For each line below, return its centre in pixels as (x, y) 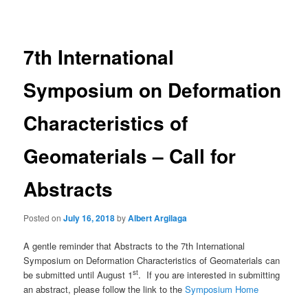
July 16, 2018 (89, 218)
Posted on (44, 217)
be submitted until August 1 (78, 275)
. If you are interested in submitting (209, 275)
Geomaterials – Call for (130, 156)
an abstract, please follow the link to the (104, 289)
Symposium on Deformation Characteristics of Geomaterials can (152, 260)
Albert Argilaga (158, 218)
